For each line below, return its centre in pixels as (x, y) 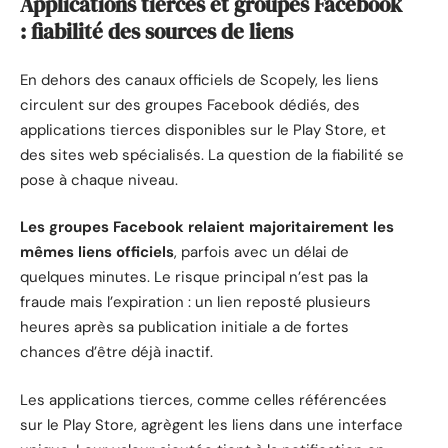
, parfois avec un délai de (261, 252)
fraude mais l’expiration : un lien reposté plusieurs (195, 302)
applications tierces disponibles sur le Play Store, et (203, 129)
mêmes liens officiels (97, 252)
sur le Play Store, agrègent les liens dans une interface (211, 424)
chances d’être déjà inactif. (116, 352)
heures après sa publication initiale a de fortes (184, 327)
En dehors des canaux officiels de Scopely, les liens (199, 79)
